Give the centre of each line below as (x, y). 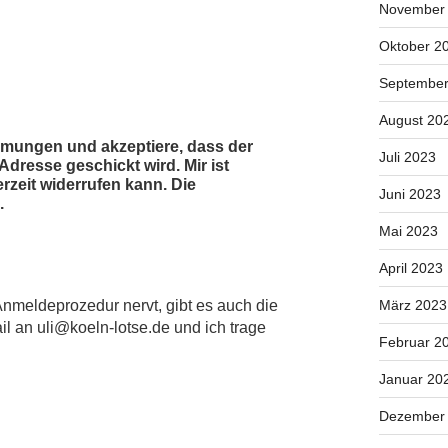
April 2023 (410, 268)
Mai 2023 (408, 231)
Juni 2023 (409, 194)
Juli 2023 (407, 157)
